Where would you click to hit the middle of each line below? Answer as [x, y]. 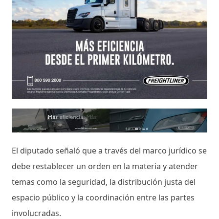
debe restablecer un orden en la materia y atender [105, 166]
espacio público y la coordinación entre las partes [103, 197]
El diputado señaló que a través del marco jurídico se [109, 150]
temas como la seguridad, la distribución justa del [104, 182]
